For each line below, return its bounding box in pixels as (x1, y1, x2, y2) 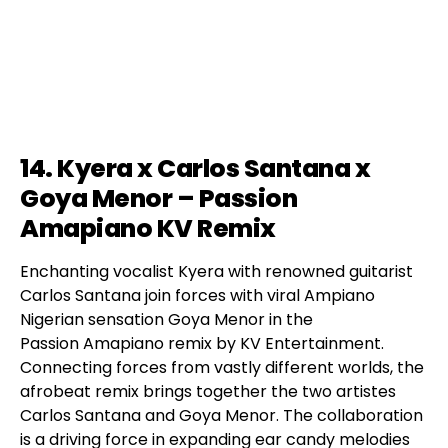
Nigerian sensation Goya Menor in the (20, 307, 313, 331)
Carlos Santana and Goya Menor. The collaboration (20, 403, 423, 427)
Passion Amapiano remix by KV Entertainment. (20, 331, 384, 355)
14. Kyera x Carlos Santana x (20, 150, 370, 186)
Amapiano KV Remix (20, 210, 280, 246)
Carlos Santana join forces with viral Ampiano (20, 283, 375, 307)
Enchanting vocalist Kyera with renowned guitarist (20, 259, 413, 283)
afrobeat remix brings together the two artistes (20, 379, 396, 403)
